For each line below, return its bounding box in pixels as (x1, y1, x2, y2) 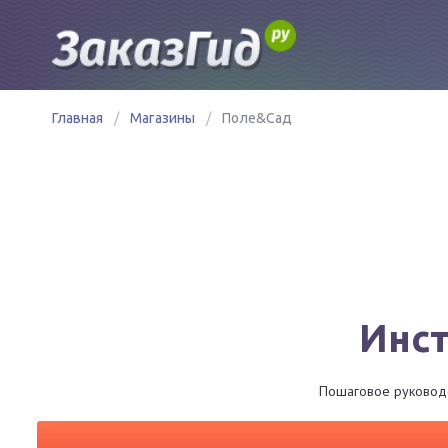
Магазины (130, 110, 195, 126)
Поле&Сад (222, 110, 292, 126)
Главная (52, 110, 103, 126)
